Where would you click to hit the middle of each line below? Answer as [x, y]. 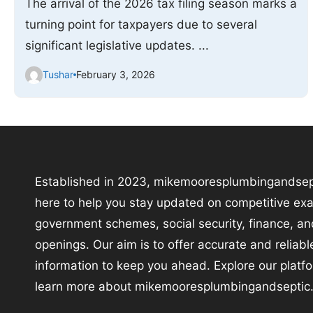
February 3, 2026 [116, 75]
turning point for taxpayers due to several [141, 24]
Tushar [58, 75]
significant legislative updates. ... [117, 45]
